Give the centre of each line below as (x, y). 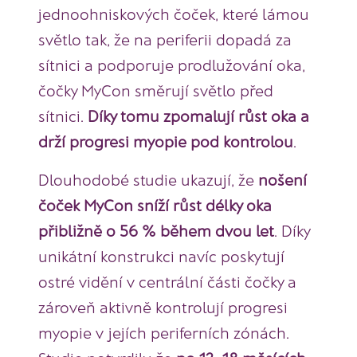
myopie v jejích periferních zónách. (164, 333)
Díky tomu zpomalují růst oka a (198, 116)
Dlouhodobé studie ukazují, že (148, 180)
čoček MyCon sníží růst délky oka (155, 205)
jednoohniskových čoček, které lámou (174, 14)
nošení (282, 180)
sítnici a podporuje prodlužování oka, (172, 65)
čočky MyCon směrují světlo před (156, 90)
